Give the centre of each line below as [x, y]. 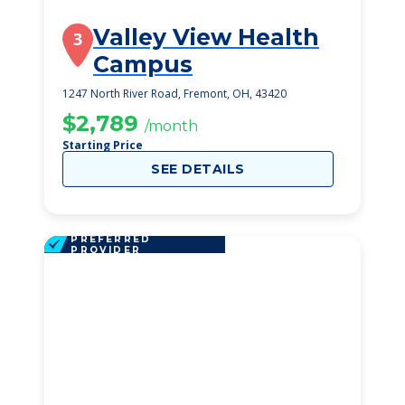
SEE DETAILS [198, 169]
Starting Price [103, 145]
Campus [143, 64]
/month [171, 126]
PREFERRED [111, 239]
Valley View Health [206, 37]
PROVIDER [106, 250]
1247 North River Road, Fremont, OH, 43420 [174, 94]
